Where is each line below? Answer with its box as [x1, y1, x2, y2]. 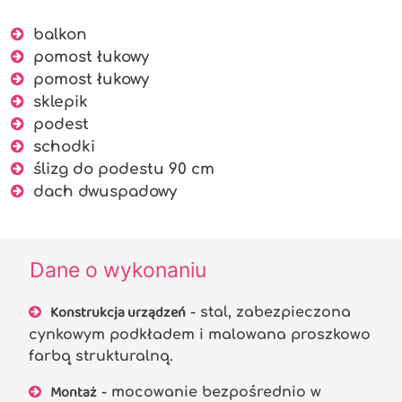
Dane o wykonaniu [30, 258, 206, 284]
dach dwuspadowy [24, 183, 177, 201]
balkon [24, 26, 87, 44]
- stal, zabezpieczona [186, 304, 351, 321]
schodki [24, 138, 95, 156]
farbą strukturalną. [29, 348, 173, 365]
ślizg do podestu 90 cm [24, 161, 214, 179]
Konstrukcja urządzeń [50, 301, 186, 326]
